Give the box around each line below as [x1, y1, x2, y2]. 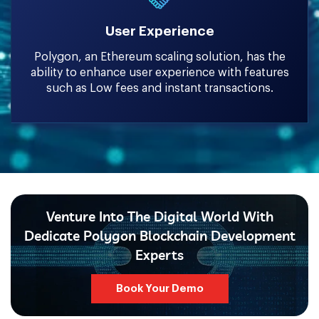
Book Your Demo [115, 283, 204, 295]
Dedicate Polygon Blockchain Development [23, 227, 296, 245]
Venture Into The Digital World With [46, 208, 273, 226]
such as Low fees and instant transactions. [46, 83, 273, 95]
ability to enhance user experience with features [30, 67, 289, 79]
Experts [135, 246, 184, 264]
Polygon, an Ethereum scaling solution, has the [33, 51, 286, 63]
